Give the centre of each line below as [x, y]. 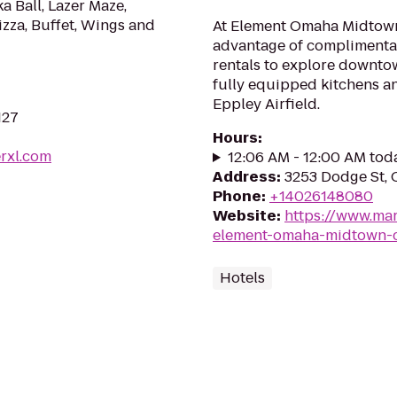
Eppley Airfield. [266, 104]
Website [245, 216]
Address [245, 177]
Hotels [242, 278]
